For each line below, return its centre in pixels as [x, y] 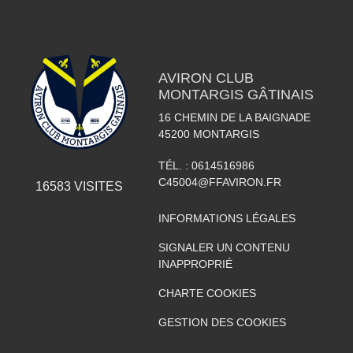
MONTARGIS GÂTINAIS [236, 95]
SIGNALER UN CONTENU [224, 247]
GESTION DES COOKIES [222, 322]
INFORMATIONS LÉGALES [227, 218]
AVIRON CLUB [206, 78]
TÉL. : [175, 165]
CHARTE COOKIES [207, 293]
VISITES [97, 187]
